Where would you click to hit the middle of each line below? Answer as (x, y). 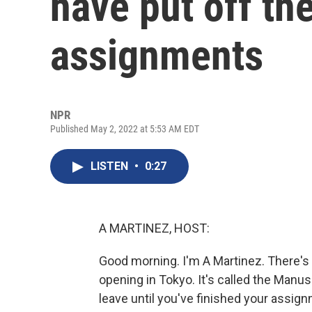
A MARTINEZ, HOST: (154, 228)
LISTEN (111, 166)
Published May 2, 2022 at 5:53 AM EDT (125, 129)
